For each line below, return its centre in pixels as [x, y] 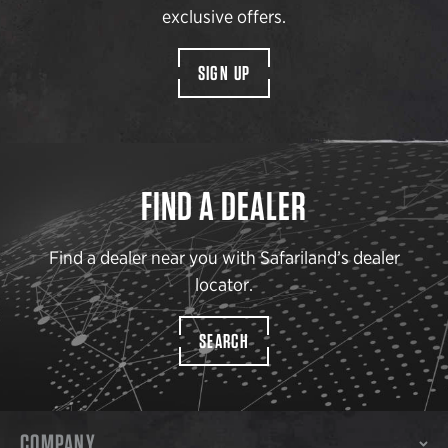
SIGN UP [224, 73]
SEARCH [224, 341]
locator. [224, 285]
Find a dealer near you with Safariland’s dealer [224, 258]
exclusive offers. [224, 17]
